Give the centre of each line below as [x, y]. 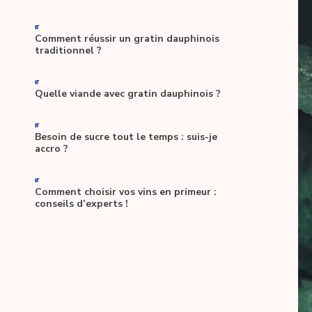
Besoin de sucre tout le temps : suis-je [126, 137]
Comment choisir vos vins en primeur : [126, 192]
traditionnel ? [68, 50]
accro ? [52, 149]
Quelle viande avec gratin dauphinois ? [128, 94]
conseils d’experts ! [81, 204]
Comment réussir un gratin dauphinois [127, 39]
